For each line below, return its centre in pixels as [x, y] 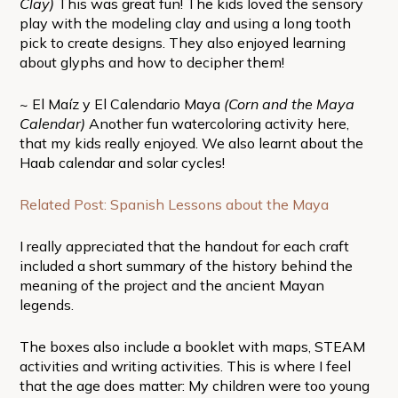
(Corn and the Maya [289, 103]
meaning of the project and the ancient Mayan [171, 285]
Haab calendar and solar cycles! [122, 162]
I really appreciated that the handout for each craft [184, 246]
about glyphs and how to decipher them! [151, 62]
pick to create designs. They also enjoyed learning [182, 42]
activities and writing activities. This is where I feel [185, 366]
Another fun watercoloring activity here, [219, 123]
